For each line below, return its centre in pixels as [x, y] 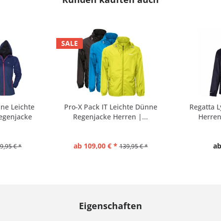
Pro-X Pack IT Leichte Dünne [110, 107]
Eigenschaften [110, 205]
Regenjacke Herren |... [110, 116]
